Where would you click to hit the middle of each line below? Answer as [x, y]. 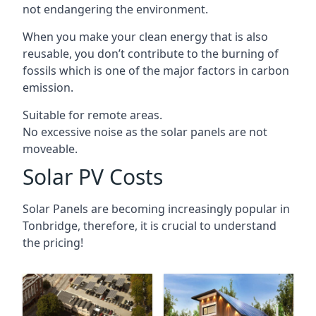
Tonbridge [50, 225]
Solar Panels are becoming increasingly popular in [156, 208]
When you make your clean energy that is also [145, 36]
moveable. [50, 148]
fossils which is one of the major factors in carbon [156, 70]
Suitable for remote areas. [92, 115]
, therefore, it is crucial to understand [177, 225]
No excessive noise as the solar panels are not [145, 132]
